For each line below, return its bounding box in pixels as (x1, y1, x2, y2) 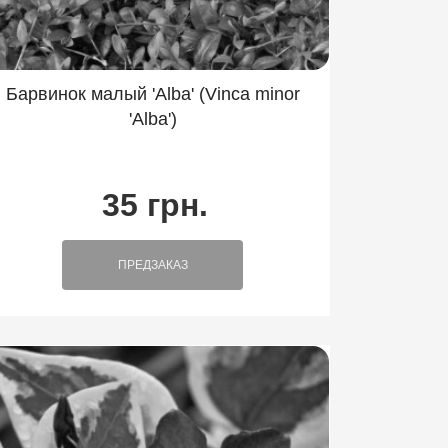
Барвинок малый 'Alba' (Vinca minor (5, 84, 300, 105)
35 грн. (101, 187, 208, 224)
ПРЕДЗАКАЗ (117, 258, 188, 273)
